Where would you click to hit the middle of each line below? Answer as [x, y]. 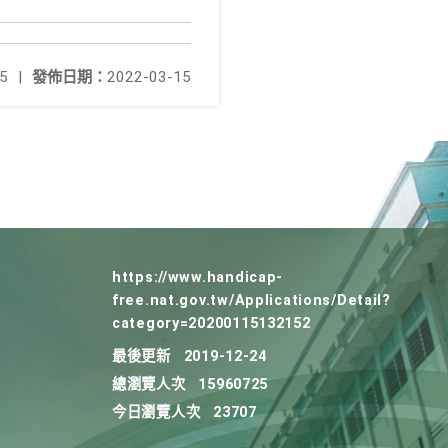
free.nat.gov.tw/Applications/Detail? [251, 300]
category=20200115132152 [211, 323]
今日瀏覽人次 [156, 412]
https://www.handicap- [198, 277]
